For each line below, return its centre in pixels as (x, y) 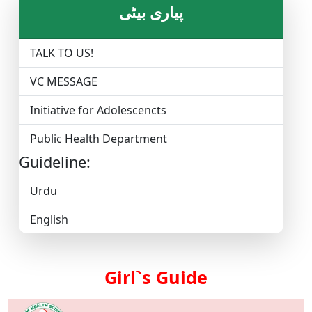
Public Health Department (99, 139)
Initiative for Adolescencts (98, 110)
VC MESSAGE (64, 82)
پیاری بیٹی (151, 13)
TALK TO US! (62, 53)
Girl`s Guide (156, 278)
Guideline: (55, 162)
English (49, 220)
